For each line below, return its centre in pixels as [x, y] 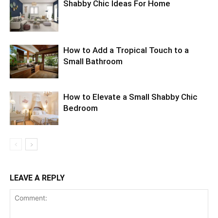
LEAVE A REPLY [37, 178]
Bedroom [81, 108]
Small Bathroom [93, 62]
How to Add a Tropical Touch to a [126, 50]
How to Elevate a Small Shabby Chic [130, 97]
